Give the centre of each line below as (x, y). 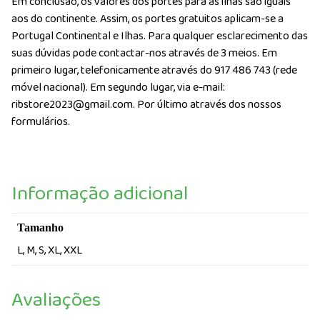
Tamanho (40, 227)
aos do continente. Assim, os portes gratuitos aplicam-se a (147, 19)
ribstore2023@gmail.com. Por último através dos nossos (146, 104)
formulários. (41, 121)
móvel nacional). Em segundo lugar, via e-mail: (118, 87)
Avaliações (56, 300)
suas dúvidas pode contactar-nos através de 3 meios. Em (144, 53)
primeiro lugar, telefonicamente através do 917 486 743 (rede (154, 70)
